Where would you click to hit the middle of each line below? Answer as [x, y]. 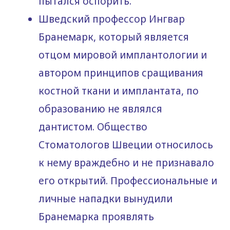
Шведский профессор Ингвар [112, 19]
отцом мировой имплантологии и [123, 55]
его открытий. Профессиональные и [128, 181]
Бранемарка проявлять [96, 217]
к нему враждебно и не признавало [126, 163]
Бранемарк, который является [114, 37]
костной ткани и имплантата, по [119, 91]
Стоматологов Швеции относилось [126, 145]
